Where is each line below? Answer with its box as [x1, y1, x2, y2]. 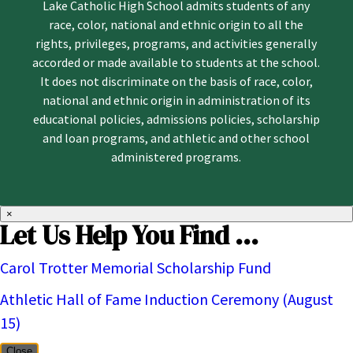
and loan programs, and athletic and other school [43, 130, 310, 147]
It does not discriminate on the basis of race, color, [39, 73, 313, 90]
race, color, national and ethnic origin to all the [49, 17, 304, 33]
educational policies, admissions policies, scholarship [32, 111, 320, 128]
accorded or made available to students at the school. [32, 54, 321, 71]
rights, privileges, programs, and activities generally [35, 35, 318, 52]
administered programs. [111, 149, 242, 165]
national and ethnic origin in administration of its [42, 92, 310, 109]
